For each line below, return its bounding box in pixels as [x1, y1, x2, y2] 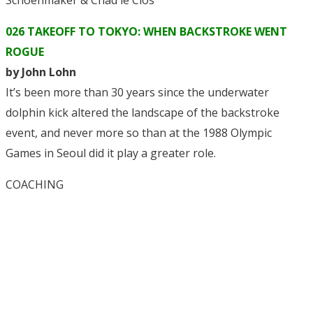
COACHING [6, 177, 64, 193]
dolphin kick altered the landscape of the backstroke [6, 105, 279, 121]
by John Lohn [6, 64, 76, 80]
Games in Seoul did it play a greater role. [6, 145, 216, 161]
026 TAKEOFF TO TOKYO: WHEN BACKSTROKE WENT [6, 24, 287, 40]
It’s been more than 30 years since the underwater [6, 85, 269, 101]
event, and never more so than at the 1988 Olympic [6, 125, 272, 141]
